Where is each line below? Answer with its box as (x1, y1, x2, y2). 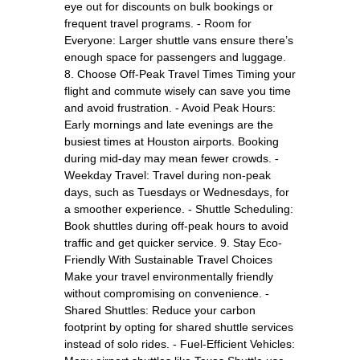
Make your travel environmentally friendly (64, 269, 273, 283)
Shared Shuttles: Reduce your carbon (64, 303, 256, 317)
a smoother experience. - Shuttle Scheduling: (64, 202, 293, 215)
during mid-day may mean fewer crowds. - (64, 151, 279, 165)
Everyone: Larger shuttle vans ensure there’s (64, 33, 293, 47)
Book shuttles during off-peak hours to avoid (64, 219, 288, 232)
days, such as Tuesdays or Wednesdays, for (64, 185, 289, 198)
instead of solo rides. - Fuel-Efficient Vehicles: (64, 337, 295, 350)
